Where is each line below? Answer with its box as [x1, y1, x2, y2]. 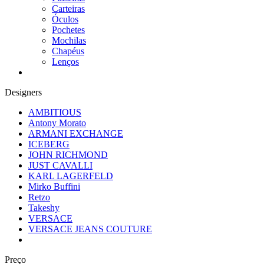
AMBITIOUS [28, 107, 81, 117]
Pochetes [52, 25, 85, 35]
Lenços [52, 57, 79, 67]
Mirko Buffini [28, 181, 80, 192]
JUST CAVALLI [28, 160, 93, 170]
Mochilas [52, 35, 86, 45]
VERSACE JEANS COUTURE [28, 224, 152, 234]
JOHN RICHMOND [28, 150, 108, 160]
